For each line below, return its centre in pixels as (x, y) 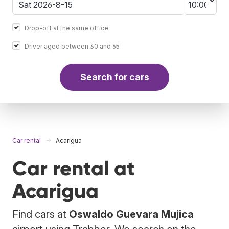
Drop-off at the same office (66, 28)
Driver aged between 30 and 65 (72, 46)
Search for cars (114, 77)
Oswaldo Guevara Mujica (131, 214)
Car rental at (74, 168)
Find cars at (41, 214)
